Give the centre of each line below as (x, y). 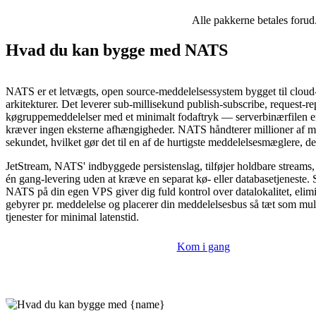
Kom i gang (203, 247)
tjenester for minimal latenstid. (72, 217)
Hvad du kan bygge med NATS (117, 50)
